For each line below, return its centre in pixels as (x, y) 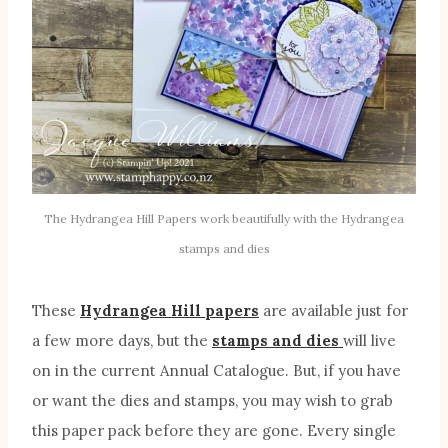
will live (369, 341)
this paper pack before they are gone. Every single (214, 431)
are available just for (333, 311)
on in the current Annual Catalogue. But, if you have (216, 371)
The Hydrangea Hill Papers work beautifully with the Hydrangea (224, 219)
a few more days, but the (122, 341)
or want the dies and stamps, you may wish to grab (212, 401)
